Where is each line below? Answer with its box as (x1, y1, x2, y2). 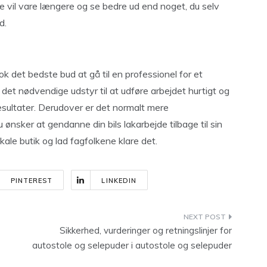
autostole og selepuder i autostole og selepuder (32, 240, 232, 251)
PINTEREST (10, 176, 53, 185)
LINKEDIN (101, 176, 137, 185)
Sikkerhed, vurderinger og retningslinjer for (60, 225, 232, 236)
